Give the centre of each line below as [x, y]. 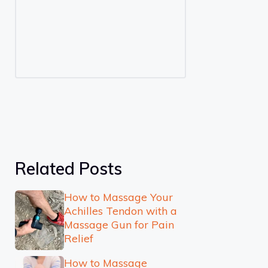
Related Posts [68, 168]
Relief [78, 238]
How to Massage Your [118, 197]
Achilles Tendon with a [120, 211]
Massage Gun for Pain [119, 224]
